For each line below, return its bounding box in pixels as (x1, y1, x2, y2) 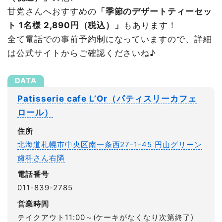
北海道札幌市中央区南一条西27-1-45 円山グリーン (17, 139, 202, 149)
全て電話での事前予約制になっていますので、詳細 (7, 34, 213, 44)
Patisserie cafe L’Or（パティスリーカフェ (17, 93, 197, 104)
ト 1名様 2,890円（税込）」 (7, 20, 124, 30)
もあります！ (123, 20, 177, 30)
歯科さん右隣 (17, 153, 65, 163)
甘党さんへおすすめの (7, 6, 97, 16)
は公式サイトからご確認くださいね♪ (7, 48, 156, 58)
